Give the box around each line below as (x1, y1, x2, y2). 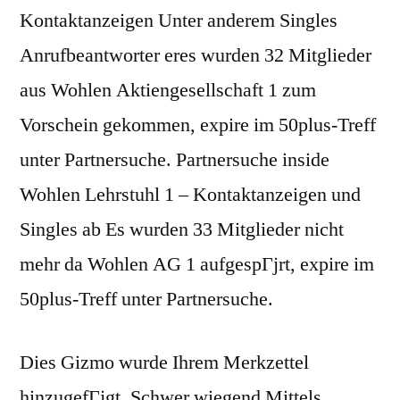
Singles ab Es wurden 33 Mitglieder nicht (20, 217, 344, 243)
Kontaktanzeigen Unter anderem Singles (20, 8, 337, 34)
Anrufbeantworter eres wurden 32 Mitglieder (20, 43, 371, 69)
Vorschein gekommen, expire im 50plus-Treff (20, 112, 376, 138)
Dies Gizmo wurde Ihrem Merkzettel (20, 350, 309, 376)
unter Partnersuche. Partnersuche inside (20, 147, 329, 173)
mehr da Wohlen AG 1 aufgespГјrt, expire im (20, 252, 374, 278)
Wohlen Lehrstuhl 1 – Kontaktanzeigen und (20, 182, 361, 208)
